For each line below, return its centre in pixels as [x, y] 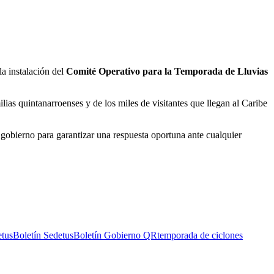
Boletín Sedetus [43, 235]
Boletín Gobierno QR [115, 235]
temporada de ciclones [200, 235]
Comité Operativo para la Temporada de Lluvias [167, 71]
